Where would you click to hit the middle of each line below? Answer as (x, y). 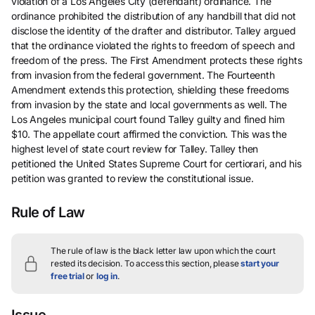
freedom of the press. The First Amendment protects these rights (157, 60)
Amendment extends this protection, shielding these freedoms (150, 89)
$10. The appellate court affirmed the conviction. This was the (149, 134)
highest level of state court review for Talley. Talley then (135, 148)
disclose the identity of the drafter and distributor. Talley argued (154, 30)
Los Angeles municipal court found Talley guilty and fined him (148, 119)
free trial (67, 276)
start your (260, 263)
